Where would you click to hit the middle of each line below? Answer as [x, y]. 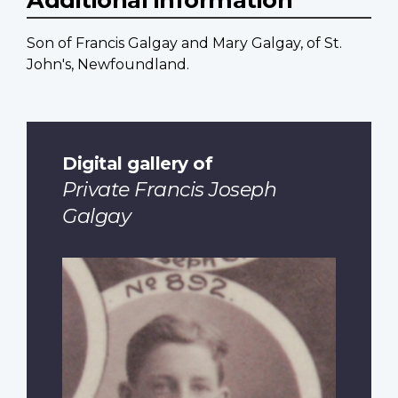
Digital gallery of [137, 163]
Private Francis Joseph [169, 189]
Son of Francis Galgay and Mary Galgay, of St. [184, 44]
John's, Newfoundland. [108, 65]
